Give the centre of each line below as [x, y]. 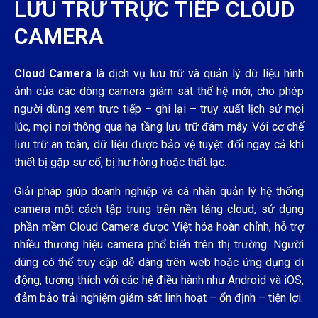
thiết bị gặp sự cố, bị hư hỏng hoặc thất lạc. [120, 162]
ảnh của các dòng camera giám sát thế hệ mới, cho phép [159, 91]
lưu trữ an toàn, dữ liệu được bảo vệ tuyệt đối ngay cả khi [159, 144]
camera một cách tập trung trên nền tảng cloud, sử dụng [159, 209]
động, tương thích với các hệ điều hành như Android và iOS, [159, 280]
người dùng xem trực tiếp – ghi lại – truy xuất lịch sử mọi [159, 109]
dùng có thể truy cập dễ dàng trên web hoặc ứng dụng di [159, 262]
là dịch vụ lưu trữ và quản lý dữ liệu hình [198, 73]
